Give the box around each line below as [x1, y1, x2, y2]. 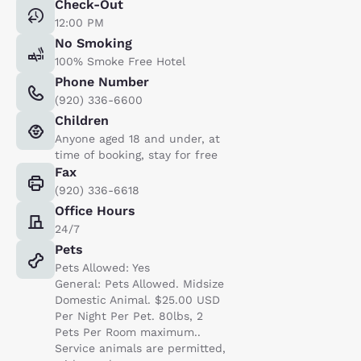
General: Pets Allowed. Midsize [55, 276, 224, 290]
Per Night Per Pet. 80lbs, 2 [55, 309, 203, 322]
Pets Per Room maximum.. [55, 325, 201, 338]
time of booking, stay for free [55, 147, 218, 161]
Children [55, 112, 109, 128]
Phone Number [55, 73, 149, 89]
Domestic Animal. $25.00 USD [55, 293, 220, 306]
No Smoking [55, 35, 132, 51]
